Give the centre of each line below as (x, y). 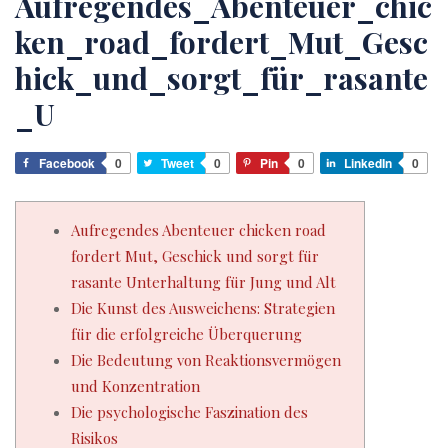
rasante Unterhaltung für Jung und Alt (203, 282)
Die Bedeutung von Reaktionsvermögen (206, 360)
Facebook (67, 163)
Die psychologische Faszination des (189, 412)
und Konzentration (135, 386)
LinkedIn (368, 163)
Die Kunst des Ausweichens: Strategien (203, 308)
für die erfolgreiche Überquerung (186, 334)
